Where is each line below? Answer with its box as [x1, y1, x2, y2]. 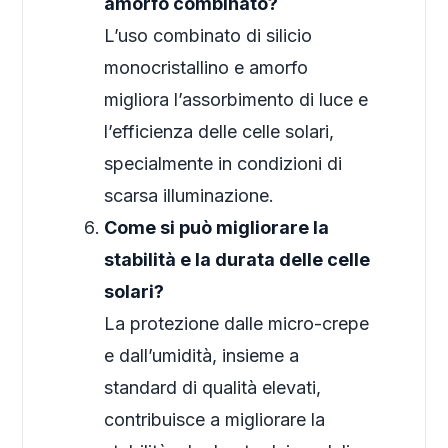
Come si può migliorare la [104, 217, 330, 239]
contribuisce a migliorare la [104, 409, 326, 431]
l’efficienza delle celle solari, [104, 121, 335, 143]
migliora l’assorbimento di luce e [104, 89, 369, 111]
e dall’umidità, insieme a [104, 345, 300, 367]
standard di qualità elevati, [104, 377, 322, 399]
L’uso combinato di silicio [104, 25, 313, 47]
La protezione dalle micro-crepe [104, 313, 370, 335]
